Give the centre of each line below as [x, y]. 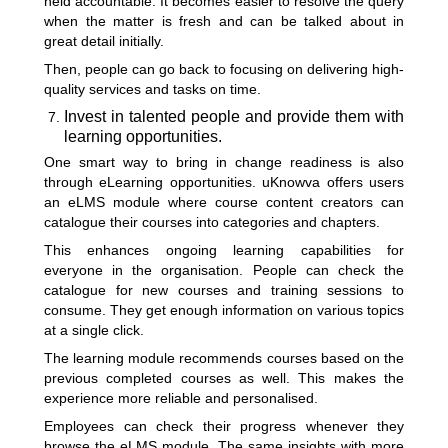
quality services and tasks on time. [154, 89]
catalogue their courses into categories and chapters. [214, 222]
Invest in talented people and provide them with [234, 116]
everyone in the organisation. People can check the [224, 270]
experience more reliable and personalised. [183, 398]
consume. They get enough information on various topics [224, 310]
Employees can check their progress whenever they [224, 426]
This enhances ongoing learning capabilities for [224, 250]
